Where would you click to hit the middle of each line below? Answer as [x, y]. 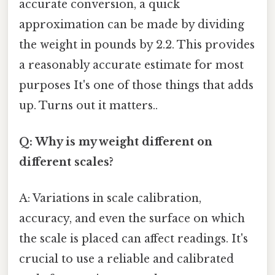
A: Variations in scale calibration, [110, 199]
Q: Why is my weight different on [116, 141]
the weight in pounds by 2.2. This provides [137, 45]
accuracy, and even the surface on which [132, 219]
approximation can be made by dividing [132, 24]
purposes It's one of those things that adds [136, 85]
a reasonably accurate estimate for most [131, 65]
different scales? [66, 162]
